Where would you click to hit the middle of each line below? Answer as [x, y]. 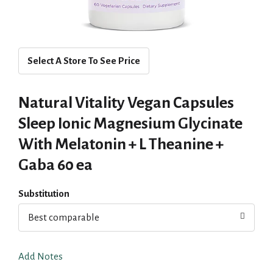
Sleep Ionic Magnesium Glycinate [130, 124]
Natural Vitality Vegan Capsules [126, 103]
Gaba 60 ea [55, 165]
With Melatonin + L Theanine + [121, 144]
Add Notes [41, 257]
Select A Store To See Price [84, 61]
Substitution [44, 193]
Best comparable [64, 217]
